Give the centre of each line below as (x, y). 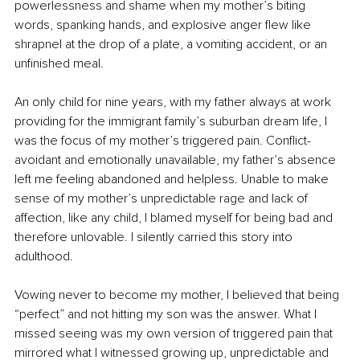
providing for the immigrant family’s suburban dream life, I (172, 122)
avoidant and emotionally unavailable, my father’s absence (177, 160)
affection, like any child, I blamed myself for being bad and (175, 218)
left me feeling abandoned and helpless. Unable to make (173, 180)
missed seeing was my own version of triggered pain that (175, 334)
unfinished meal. (59, 64)
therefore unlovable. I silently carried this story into (155, 237)
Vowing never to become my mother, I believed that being (178, 295)
